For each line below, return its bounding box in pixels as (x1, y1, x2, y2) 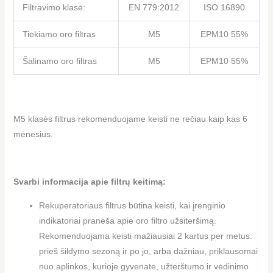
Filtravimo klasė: (22, 2, 85, 13)
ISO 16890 (204, 2, 246, 13)
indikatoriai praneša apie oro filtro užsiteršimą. (38, 216, 216, 226)
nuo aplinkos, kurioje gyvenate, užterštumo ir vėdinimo (38, 261, 249, 272)
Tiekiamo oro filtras (22, 29, 96, 40)
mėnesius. (13, 129, 53, 140)
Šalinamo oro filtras (22, 56, 97, 66)
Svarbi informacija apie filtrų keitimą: (13, 177, 166, 187)
